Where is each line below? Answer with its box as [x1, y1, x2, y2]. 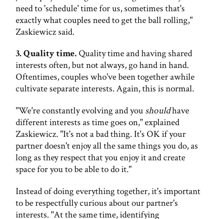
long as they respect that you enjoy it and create [16, 152, 185, 164]
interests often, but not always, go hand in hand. [16, 59, 189, 72]
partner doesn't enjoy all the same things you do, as [16, 140, 198, 153]
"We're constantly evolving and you [16, 105, 145, 117]
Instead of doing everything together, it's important [16, 185, 200, 198]
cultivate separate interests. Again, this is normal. [16, 83, 194, 95]
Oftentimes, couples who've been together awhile [16, 71, 195, 84]
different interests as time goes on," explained [16, 116, 179, 129]
